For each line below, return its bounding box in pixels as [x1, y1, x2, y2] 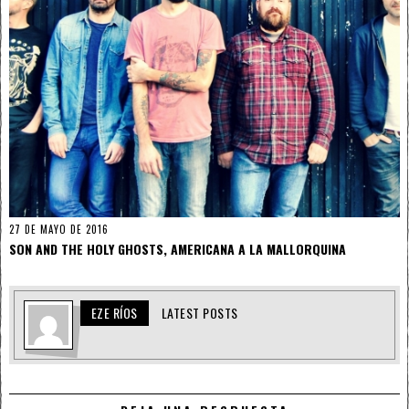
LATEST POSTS [161, 303, 238, 322]
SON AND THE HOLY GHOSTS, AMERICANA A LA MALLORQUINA [9, 239, 346, 258]
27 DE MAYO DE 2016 [9, 222, 109, 236]
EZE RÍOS [90, 303, 138, 322]
